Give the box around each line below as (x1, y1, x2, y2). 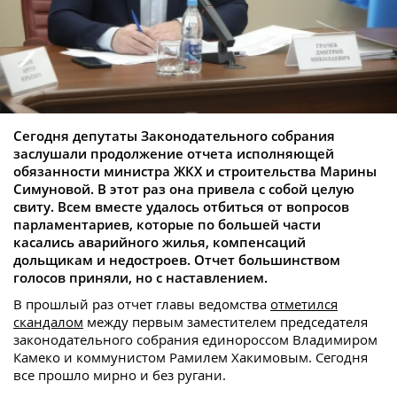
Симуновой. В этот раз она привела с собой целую (13, 180, 354, 198)
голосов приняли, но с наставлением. (13, 269, 268, 287)
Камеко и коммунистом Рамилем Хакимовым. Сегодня (13, 348, 368, 367)
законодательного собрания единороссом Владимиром (13, 331, 378, 349)
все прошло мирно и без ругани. (13, 366, 226, 385)
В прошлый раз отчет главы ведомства (13, 295, 270, 314)
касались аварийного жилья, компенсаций (13, 233, 306, 252)
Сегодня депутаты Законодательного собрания (13, 127, 335, 145)
